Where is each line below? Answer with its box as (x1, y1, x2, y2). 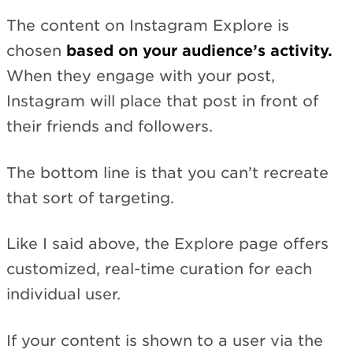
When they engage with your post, (6, 67, 275, 86)
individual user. (6, 285, 121, 304)
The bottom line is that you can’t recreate (6, 163, 329, 182)
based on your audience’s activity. (66, 42, 333, 61)
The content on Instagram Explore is (6, 17, 289, 35)
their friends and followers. (6, 117, 213, 136)
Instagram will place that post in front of (6, 92, 318, 111)
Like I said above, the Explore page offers (6, 235, 329, 254)
